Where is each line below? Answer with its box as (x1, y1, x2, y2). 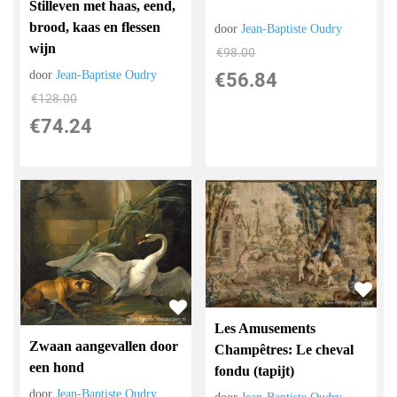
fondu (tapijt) (214, 362, 295, 378)
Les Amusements (214, 320, 316, 336)
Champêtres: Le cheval (214, 341, 354, 357)
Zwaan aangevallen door (29, 339, 179, 354)
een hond (29, 360, 85, 376)
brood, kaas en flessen (29, 19, 161, 35)
